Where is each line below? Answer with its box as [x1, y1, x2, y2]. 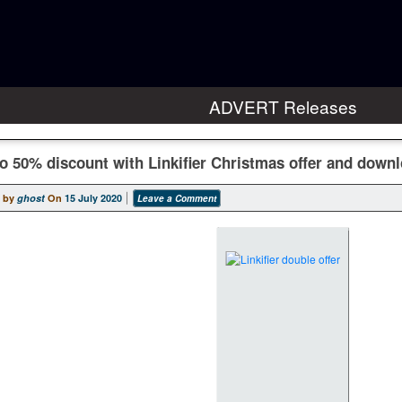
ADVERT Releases [208, 94, 357, 118]
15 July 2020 [65, 190, 122, 205]
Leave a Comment [137, 191, 216, 205]
